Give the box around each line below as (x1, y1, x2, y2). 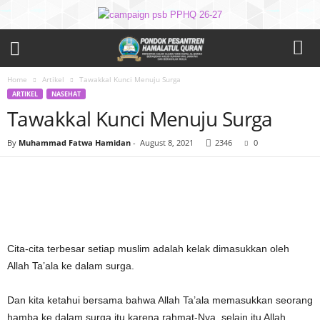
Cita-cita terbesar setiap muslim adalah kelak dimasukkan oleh (7, 243, 289, 254)
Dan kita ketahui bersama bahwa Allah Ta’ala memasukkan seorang (7, 294, 313, 306)
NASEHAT (51, 89, 81, 99)
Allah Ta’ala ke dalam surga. (7, 260, 134, 271)
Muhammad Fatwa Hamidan (19, 137, 131, 148)
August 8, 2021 (140, 137, 194, 148)
